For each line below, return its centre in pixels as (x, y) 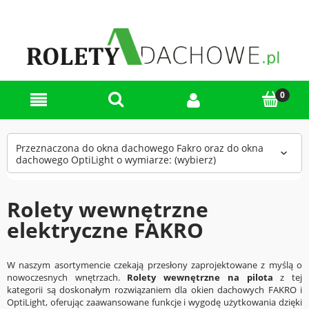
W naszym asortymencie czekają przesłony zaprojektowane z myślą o (154, 265)
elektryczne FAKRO (105, 230)
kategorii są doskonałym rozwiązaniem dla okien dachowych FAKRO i (154, 289)
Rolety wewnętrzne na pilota (200, 277)
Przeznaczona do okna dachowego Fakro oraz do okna (140, 148)
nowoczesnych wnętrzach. (67, 277)
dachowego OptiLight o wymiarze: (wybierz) (116, 159)
